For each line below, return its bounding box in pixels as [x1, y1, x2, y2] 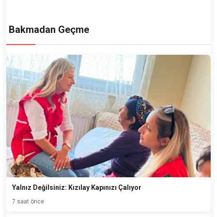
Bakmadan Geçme [9, 23, 89, 35]
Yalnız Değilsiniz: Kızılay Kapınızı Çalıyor [12, 184, 141, 192]
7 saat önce [12, 198, 44, 205]
